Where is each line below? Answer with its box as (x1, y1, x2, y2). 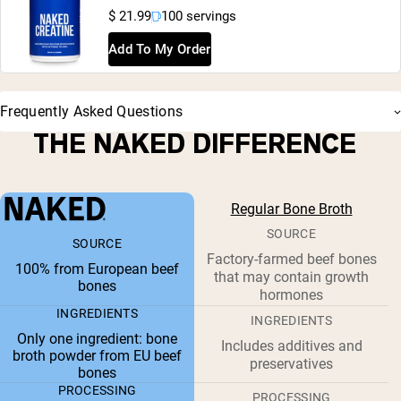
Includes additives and (220, 337, 363, 354)
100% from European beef (15, 260, 179, 277)
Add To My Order (108, 40, 211, 57)
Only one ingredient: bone (17, 329, 177, 347)
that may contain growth (214, 268, 369, 286)
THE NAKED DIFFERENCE (32, 125, 356, 162)
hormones (260, 286, 323, 303)
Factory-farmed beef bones (206, 250, 377, 268)
